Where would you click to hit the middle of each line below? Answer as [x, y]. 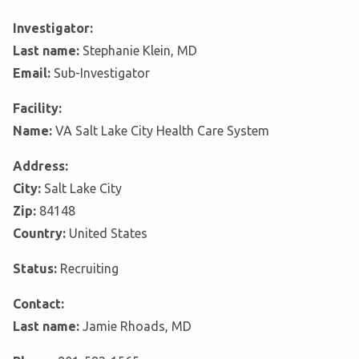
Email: [33, 73]
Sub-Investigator [102, 73]
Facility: [37, 109]
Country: [41, 234]
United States [108, 234]
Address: [40, 166]
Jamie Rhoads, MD [137, 327]
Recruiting [89, 269]
